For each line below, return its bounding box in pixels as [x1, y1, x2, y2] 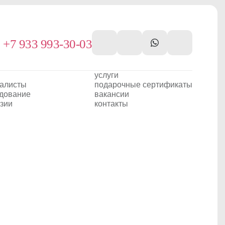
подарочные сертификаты [94, 80, 192, 89]
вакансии [94, 89, 129, 98]
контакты [94, 99, 128, 108]
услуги [94, 70, 119, 79]
